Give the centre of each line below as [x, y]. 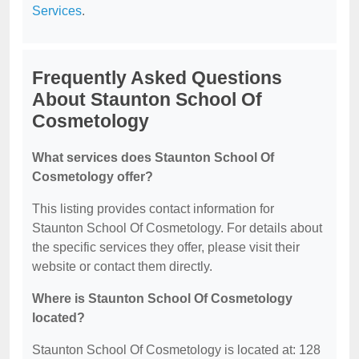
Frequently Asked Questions [157, 78]
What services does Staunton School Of [153, 157]
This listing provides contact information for [153, 209]
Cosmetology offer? [93, 177]
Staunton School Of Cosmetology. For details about [177, 228]
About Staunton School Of [147, 99]
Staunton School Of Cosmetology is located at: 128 [176, 350]
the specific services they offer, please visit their [166, 247]
